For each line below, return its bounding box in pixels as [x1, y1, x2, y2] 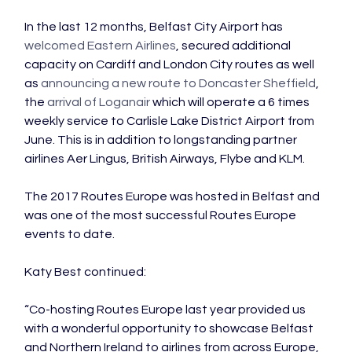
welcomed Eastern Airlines [24, 39, 177, 52]
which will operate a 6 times [150, 96, 313, 108]
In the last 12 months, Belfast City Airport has [24, 20, 286, 33]
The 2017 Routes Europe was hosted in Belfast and [24, 190, 323, 203]
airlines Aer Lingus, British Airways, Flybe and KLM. [24, 152, 306, 165]
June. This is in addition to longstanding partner [24, 134, 300, 146]
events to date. [24, 228, 115, 240]
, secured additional [176, 39, 294, 52]
